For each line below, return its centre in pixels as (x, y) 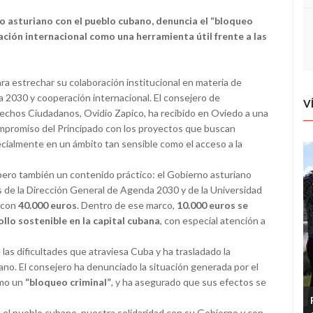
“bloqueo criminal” (68, 282)
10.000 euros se (212, 205)
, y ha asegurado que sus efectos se (189, 282)
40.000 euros (48, 205)
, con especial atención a (213, 221)
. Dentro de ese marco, (127, 205)
